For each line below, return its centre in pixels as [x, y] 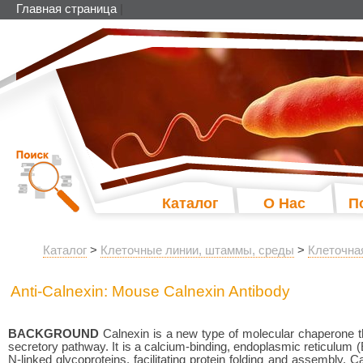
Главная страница [66, 9]
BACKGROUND [53, 334]
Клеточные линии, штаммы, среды [197, 250]
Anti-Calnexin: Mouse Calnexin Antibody [150, 291]
